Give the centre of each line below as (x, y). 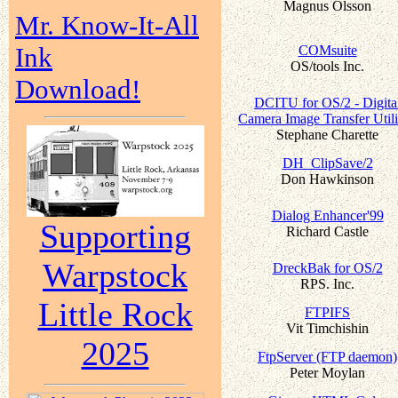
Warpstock (115, 276)
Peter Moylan (327, 372)
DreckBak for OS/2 (327, 267)
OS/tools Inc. (327, 66)
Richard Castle (327, 231)
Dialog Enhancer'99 (327, 215)
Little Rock (115, 315)
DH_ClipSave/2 (327, 163)
